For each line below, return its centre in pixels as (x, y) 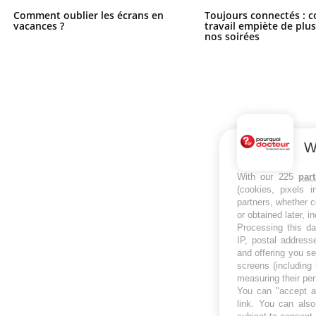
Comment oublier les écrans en (88, 15)
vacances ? (38, 25)
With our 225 (268, 177)
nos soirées (232, 36)
